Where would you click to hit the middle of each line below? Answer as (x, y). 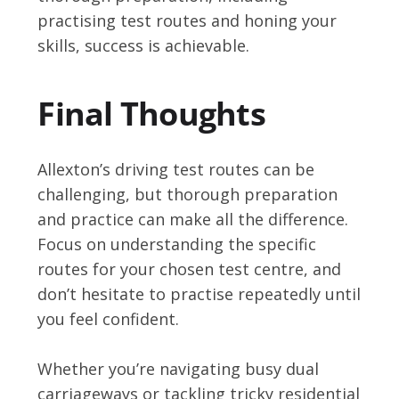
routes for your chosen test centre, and (190, 269)
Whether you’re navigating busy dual (179, 368)
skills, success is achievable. (144, 45)
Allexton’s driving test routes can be (176, 169)
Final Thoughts (151, 113)
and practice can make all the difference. (193, 219)
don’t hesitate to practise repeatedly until (199, 293)
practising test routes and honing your (187, 20)
